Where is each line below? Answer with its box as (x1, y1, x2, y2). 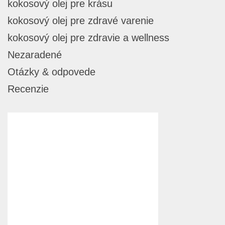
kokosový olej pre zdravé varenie (8, 15, 154, 27)
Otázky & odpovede (8, 66, 95, 78)
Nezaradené (8, 49, 62, 61)
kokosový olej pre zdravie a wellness (8, 32, 169, 44)
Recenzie (8, 83, 49, 95)
